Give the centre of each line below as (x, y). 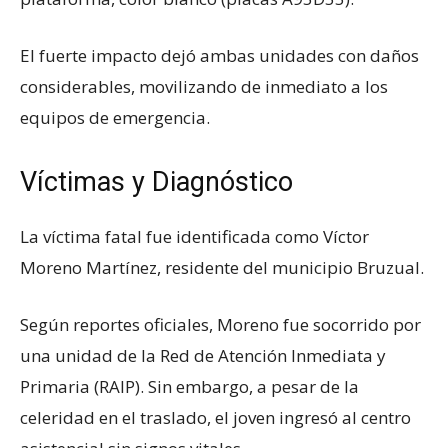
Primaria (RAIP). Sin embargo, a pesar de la (189, 387)
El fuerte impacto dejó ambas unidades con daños (219, 56)
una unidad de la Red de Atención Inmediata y (203, 356)
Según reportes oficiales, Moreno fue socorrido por (220, 325)
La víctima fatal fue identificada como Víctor (194, 237)
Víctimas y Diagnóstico (156, 182)
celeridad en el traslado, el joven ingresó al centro (215, 418)
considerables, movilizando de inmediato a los (204, 87)
